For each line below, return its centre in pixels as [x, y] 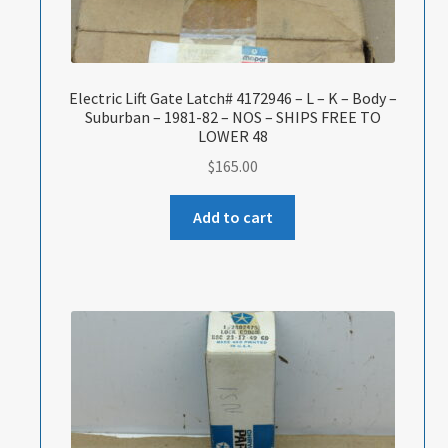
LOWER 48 [232, 135]
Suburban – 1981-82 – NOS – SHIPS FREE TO [232, 116]
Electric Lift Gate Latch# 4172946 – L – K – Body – [232, 97]
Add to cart [232, 217]
